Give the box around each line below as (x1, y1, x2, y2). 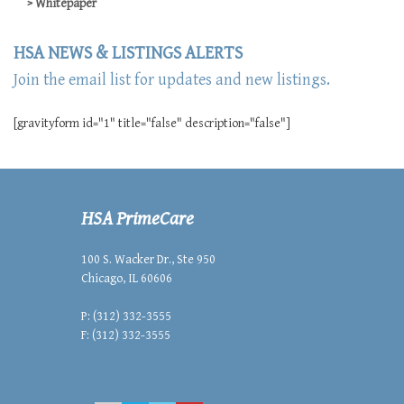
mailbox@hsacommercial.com (81, 366, 238, 381)
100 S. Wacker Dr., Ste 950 (81, 252, 216, 267)
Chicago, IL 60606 (81, 271, 172, 286)
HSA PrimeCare (81, 207, 194, 230)
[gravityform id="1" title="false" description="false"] (14, 116, 290, 131)
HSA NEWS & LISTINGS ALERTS (14, 43, 243, 64)
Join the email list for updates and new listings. (14, 70, 330, 89)
